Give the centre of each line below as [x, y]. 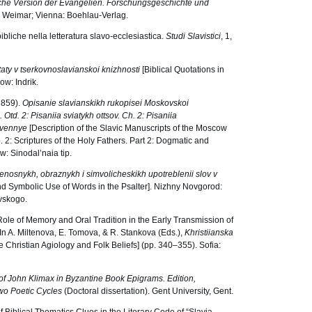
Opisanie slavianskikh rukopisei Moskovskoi [106, 103]
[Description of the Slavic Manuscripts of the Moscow [128, 128]
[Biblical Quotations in [183, 70]
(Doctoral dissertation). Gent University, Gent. [149, 291]
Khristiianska [209, 233]
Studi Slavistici [193, 36]
